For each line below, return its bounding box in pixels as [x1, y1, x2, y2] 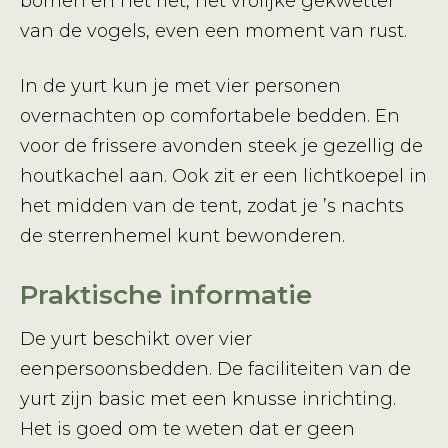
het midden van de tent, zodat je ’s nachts [20, 195, 404, 218]
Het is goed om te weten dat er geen [20, 418, 355, 441]
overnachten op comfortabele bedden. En [20, 105, 400, 128]
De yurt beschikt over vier [20, 328, 252, 351]
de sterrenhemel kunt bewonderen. [20, 225, 345, 248]
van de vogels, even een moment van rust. [20, 20, 407, 43]
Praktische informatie [20, 279, 312, 312]
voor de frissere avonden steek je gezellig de [20, 135, 423, 158]
